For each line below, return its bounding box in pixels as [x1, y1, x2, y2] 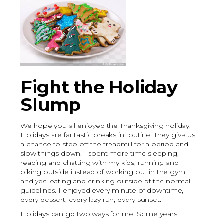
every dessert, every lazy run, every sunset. [20, 195, 162, 204]
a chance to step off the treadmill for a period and [20, 140, 189, 149]
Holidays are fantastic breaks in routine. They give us [20, 130, 196, 140]
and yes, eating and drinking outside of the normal [20, 177, 191, 186]
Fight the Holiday [20, 76, 177, 98]
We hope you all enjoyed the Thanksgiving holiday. [20, 121, 191, 130]
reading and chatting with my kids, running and [20, 158, 179, 167]
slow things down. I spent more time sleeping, [20, 149, 179, 158]
